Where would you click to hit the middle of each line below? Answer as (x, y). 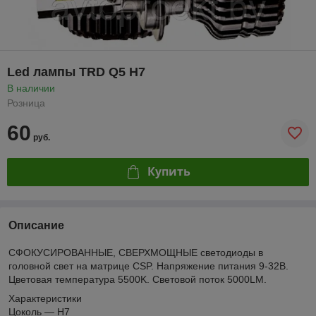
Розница (26, 103)
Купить (169, 172)
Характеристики (45, 298)
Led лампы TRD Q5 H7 (76, 72)
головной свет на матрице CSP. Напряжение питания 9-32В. (148, 266)
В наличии (31, 88)
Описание (36, 225)
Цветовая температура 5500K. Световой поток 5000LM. (138, 279)
